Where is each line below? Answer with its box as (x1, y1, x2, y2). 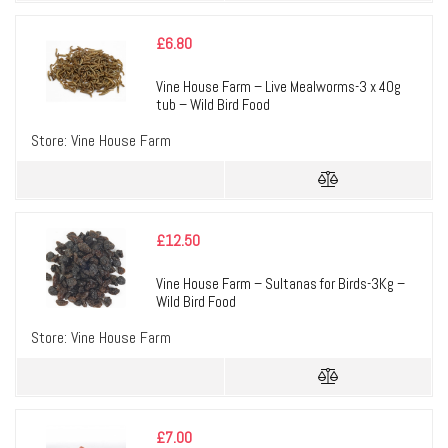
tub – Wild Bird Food (156, 95, 270, 115)
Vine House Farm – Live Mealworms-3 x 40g (156, 77, 401, 97)
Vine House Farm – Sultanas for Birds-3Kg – (156, 274, 405, 294)
